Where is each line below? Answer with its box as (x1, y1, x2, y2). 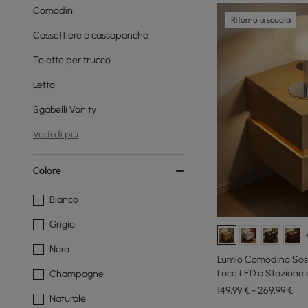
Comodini (33, 5, 75, 16)
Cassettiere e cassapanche (33, 30, 148, 41)
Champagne (49, 268, 104, 280)
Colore (33, 165, 61, 177)
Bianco (49, 194, 78, 206)
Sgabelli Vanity (33, 104, 96, 115)
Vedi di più (33, 129, 78, 140)
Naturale (49, 293, 86, 305)
